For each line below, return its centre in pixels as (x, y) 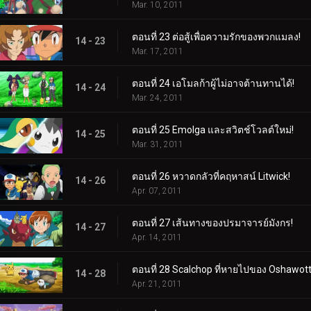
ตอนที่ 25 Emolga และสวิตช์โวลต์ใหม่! (213, 129)
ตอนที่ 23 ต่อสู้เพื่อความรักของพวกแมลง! (216, 36)
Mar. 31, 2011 (158, 144)
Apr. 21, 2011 (157, 284)
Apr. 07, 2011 (157, 191)
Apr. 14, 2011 (157, 237)
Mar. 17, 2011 (158, 51)
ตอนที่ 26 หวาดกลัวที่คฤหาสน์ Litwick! (211, 176)
